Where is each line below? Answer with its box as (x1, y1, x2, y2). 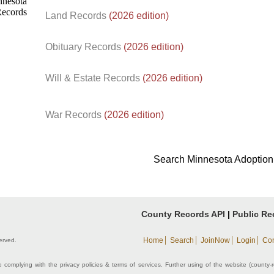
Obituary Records (45, 42, 124, 52)
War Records (45, 109, 104, 120)
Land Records (45, 10, 109, 21)
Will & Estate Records (45, 73, 143, 83)
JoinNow (201, 236, 230, 245)
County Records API (141, 209, 225, 219)
